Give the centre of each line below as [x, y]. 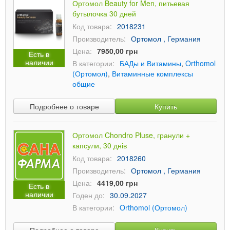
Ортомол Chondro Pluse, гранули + [131, 135]
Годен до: [89, 195]
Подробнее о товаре [64, 106]
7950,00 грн [117, 51]
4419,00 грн [117, 183]
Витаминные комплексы [152, 73]
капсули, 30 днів [100, 145]
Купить [166, 106]
